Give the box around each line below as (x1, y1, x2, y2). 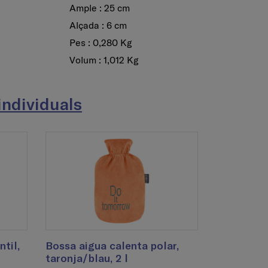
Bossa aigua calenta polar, (45, 239, 179, 252)
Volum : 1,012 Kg (64, 53, 139, 66)
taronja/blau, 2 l (45, 251, 128, 265)
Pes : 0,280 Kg (64, 36, 132, 48)
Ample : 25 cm (64, 1, 130, 14)
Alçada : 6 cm (64, 19, 127, 31)
